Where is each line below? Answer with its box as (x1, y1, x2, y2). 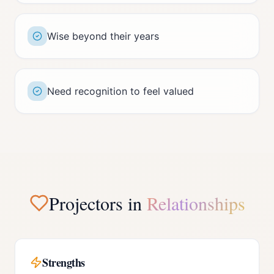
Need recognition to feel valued (47, 85, 194, 97)
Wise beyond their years (47, 30, 159, 42)
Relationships (146, 191, 245, 215)
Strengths (42, 254, 85, 270)
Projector (48, 191, 116, 215)
